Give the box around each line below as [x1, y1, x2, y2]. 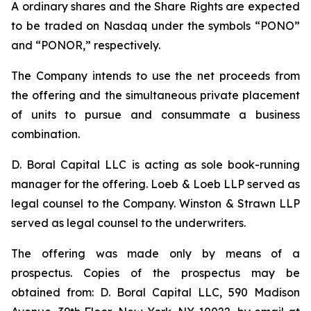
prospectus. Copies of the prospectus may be [11, 266, 300, 280]
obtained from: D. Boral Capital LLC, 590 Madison [11, 285, 300, 299]
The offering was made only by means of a [11, 246, 300, 260]
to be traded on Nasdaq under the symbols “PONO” [11, 19, 300, 33]
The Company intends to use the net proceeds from [11, 69, 300, 83]
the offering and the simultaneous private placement [11, 88, 300, 102]
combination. [11, 127, 80, 141]
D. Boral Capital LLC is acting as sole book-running [11, 158, 300, 171]
